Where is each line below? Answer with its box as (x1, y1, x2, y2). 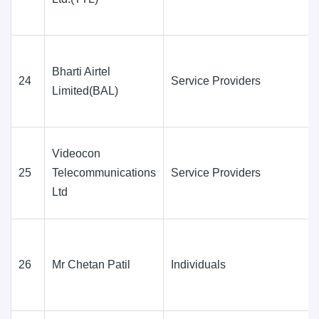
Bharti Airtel (52, 65, 110, 78)
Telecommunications (52, 166, 156, 179)
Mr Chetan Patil (52, 258, 130, 271)
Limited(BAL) (52, 84, 118, 97)
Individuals (171, 258, 226, 271)
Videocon (52, 147, 100, 159)
